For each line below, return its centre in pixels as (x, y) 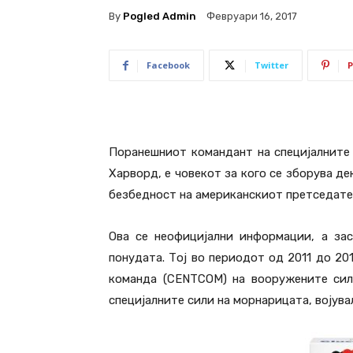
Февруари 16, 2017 (252, 17)
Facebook (168, 65)
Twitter (271, 65)
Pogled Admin (160, 16)
